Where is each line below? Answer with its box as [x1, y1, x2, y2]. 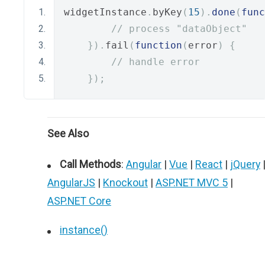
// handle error [111, 56, 200, 67]
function [135, 40, 182, 51]
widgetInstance [64, 7, 147, 18]
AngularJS [47, 176, 95, 189]
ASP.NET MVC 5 [156, 176, 228, 189]
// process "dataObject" [111, 23, 247, 34]
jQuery [230, 158, 260, 170]
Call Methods [60, 158, 121, 170]
